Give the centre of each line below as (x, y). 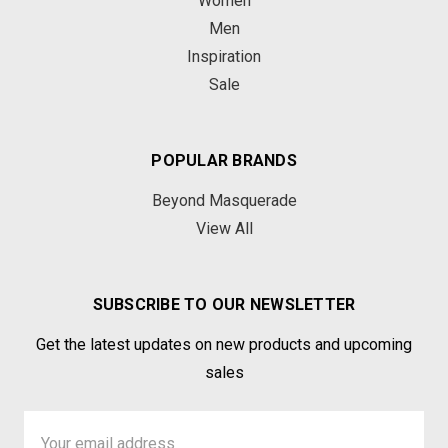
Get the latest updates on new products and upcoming (224, 344)
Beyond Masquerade (224, 200)
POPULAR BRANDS (224, 160)
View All (224, 228)
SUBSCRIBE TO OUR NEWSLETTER (224, 304)
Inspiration (224, 56)
